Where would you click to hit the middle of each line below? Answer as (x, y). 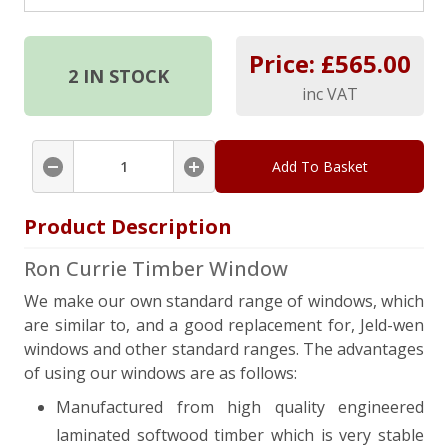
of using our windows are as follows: (160, 373)
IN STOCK (123, 76)
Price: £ (292, 64)
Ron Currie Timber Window (156, 269)
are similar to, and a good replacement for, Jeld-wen (224, 325)
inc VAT (330, 94)
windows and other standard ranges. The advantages (224, 349)
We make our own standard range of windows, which (224, 301)
